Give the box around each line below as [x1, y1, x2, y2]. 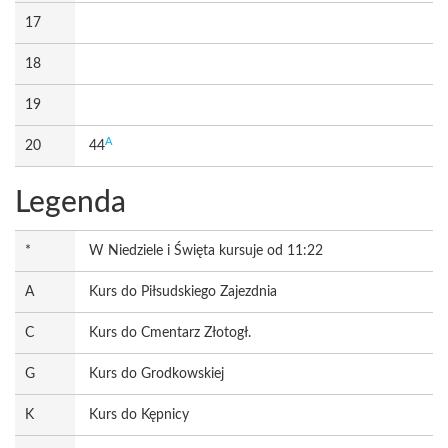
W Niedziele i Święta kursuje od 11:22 [89, 244, 323, 258]
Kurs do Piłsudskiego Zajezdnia [89, 285, 277, 299]
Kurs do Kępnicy [89, 408, 189, 422]
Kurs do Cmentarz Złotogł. [89, 326, 251, 340]
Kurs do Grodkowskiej [89, 367, 224, 381]
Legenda [15, 188, 126, 218]
